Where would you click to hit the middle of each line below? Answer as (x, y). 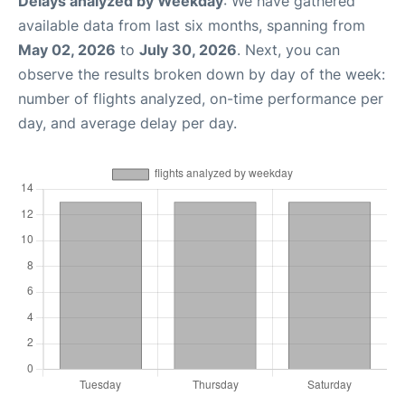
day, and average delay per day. (127, 123)
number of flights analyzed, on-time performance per (201, 99)
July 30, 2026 (188, 50)
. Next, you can (288, 50)
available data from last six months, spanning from (192, 25)
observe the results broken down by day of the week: (202, 74)
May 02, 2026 (67, 50)
